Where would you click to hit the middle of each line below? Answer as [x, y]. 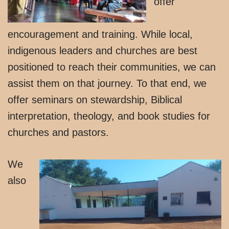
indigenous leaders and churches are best [102, 50]
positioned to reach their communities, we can [112, 67]
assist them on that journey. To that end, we [107, 83]
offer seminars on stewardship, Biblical [95, 99]
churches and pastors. [58, 132]
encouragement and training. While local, [100, 34]
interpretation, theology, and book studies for [109, 116]
